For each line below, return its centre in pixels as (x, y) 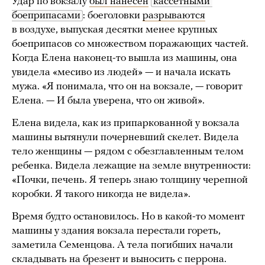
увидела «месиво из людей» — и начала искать (121, 73)
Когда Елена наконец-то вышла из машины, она (125, 59)
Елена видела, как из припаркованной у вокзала (126, 124)
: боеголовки (113, 16)
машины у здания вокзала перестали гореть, (116, 231)
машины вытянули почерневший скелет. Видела (125, 138)
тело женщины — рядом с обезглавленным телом (128, 152)
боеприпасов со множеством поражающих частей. (130, 44)
